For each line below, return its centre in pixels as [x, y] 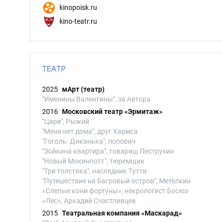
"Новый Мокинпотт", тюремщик [93, 161]
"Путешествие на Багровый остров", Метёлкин [116, 181]
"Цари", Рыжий [66, 121]
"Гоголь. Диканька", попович [89, 141]
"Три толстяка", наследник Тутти [94, 171]
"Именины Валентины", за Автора [96, 99]
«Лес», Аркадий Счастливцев [89, 201]
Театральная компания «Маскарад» [122, 213]
